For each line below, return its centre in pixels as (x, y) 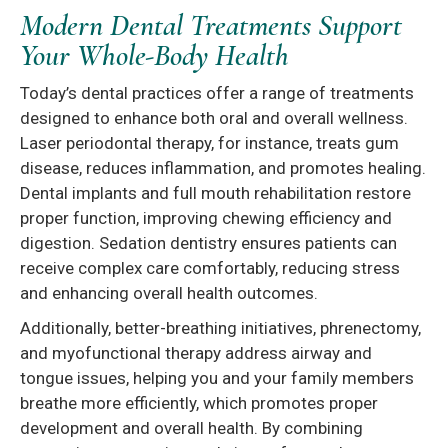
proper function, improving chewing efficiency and (206, 218)
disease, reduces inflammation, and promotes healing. (223, 168)
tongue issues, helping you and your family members (217, 378)
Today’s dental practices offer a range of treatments (217, 93)
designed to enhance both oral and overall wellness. (214, 118)
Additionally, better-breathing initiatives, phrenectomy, (220, 328)
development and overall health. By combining (191, 428)
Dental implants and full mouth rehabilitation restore (215, 193)
